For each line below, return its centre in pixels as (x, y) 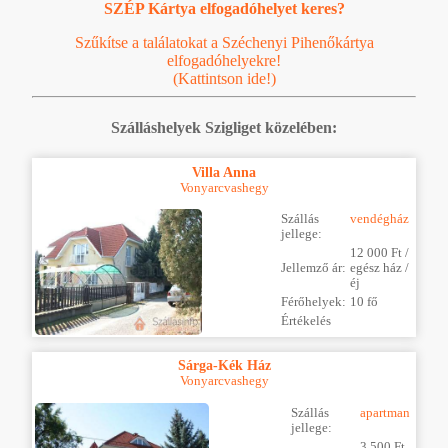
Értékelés (306, 321)
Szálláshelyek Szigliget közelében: (224, 128)
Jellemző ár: (313, 268)
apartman (385, 412)
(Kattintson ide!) (224, 78)
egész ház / (379, 268)
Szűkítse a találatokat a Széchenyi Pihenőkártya (224, 42)
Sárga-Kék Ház (224, 365)
